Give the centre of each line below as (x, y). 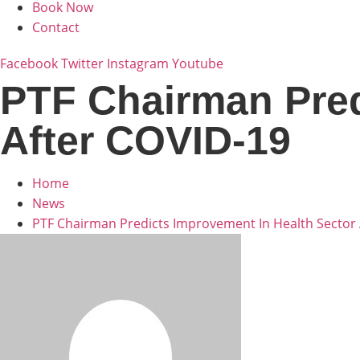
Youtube (198, 63)
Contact (56, 27)
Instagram (138, 63)
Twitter (82, 63)
